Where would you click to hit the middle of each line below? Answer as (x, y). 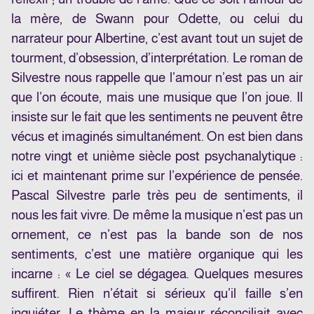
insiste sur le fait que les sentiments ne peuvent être (157, 117)
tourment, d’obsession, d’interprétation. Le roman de (157, 58)
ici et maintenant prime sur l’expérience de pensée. (157, 176)
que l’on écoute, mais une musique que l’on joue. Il (157, 97)
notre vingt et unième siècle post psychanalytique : (157, 156)
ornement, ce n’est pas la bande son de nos (157, 235)
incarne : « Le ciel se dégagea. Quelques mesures (157, 274)
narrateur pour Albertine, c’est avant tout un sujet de (157, 39)
